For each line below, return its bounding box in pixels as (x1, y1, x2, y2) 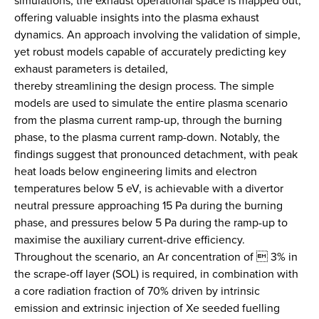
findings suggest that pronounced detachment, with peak (14, 146, 298, 162)
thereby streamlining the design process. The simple (14, 78, 274, 93)
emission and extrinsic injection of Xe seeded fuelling (14, 300, 280, 315)
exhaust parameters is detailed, (14, 61, 168, 76)
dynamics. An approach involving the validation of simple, (14, 26, 300, 42)
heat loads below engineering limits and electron (14, 163, 257, 179)
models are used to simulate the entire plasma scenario (14, 95, 288, 110)
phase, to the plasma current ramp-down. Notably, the (14, 129, 280, 145)
